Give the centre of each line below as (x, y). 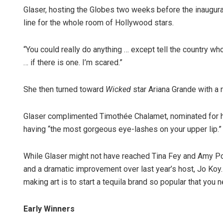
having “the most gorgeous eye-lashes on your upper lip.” (122, 129)
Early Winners (49, 209)
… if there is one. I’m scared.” (73, 63)
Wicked (119, 90)
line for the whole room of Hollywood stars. (99, 23)
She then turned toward (64, 90)
